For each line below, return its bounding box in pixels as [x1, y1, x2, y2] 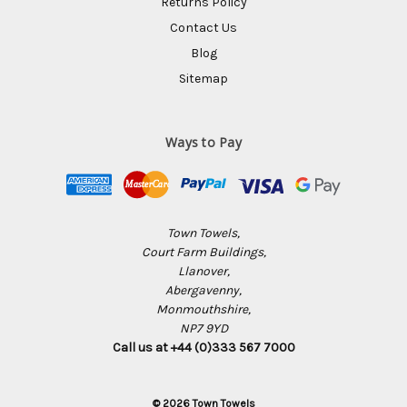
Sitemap [179, 70, 228, 86]
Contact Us [170, 19, 237, 35]
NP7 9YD [179, 320, 228, 336]
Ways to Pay [165, 133, 242, 151]
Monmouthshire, [156, 301, 251, 317]
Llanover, [177, 263, 230, 279]
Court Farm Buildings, [141, 243, 266, 260]
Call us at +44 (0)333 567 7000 [112, 339, 295, 355]
